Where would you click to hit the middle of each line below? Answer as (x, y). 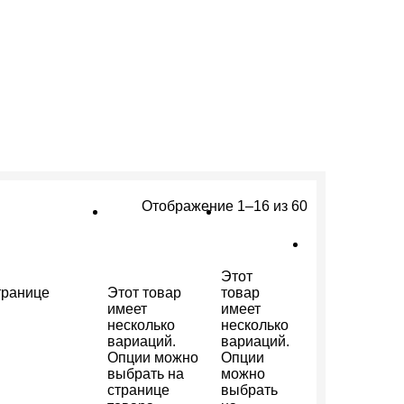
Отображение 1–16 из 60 (225, 206)
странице (138, 390)
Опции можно (153, 358)
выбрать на (146, 374)
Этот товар (144, 293)
